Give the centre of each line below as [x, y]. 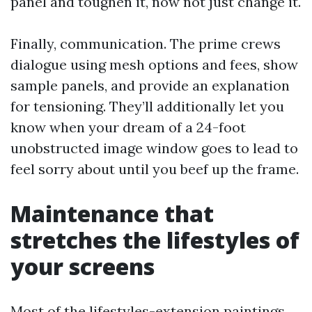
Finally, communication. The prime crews [146, 44]
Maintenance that [112, 213]
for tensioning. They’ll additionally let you [147, 106]
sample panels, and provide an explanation [150, 85]
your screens [83, 266]
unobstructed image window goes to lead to [154, 148]
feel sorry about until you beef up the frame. [155, 169]
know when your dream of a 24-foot [128, 127]
